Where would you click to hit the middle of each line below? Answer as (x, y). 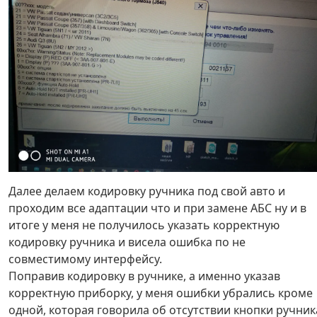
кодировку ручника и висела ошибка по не (127, 242)
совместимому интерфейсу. (85, 259)
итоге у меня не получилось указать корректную (144, 225)
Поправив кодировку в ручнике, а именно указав (144, 276)
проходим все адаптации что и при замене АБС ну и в (157, 208)
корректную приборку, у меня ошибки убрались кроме (161, 293)
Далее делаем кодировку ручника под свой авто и (147, 191)
